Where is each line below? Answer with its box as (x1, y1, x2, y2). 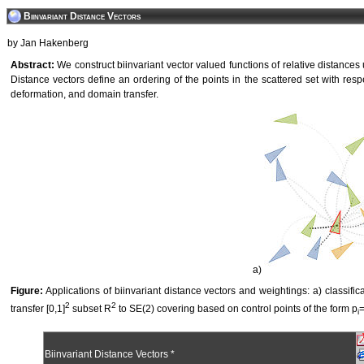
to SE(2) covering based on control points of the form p (116, 303, 357, 314)
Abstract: (11, 59, 54, 71)
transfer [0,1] (11, 303, 65, 314)
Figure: (11, 285, 43, 297)
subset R (70, 303, 111, 314)
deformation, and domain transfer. (11, 89, 158, 100)
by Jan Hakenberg (7, 37, 89, 49)
